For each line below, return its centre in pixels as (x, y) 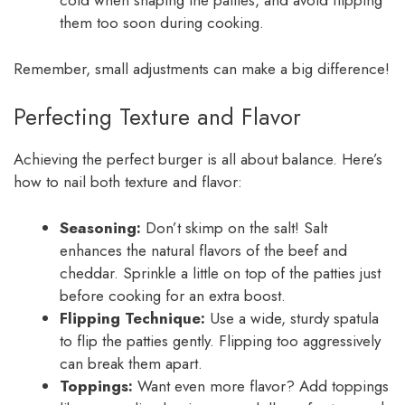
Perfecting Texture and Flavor (157, 117)
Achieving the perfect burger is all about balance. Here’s (198, 160)
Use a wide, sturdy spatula (292, 318)
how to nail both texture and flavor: (128, 182)
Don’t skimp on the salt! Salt (234, 227)
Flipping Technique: (132, 318)
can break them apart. (131, 363)
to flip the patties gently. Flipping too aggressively (220, 340)
